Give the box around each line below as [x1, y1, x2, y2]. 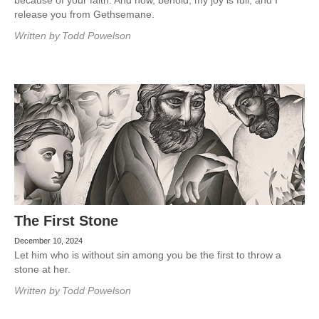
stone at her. [14, 263, 70, 275]
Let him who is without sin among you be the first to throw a [14, 249, 281, 261]
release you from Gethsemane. [14, 9, 155, 20]
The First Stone [14, 213, 118, 229]
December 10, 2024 [14, 236, 83, 245]
